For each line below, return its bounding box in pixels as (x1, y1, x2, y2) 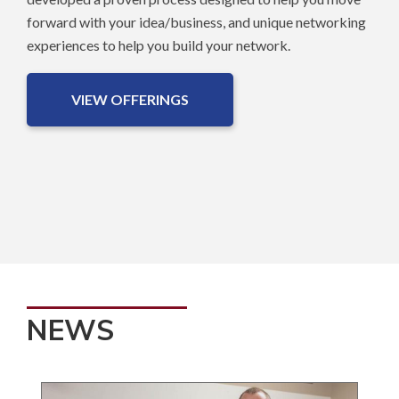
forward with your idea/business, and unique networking (27, 13, 366, 31)
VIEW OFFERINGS (71, 91, 189, 109)
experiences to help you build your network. (27, 37, 290, 54)
